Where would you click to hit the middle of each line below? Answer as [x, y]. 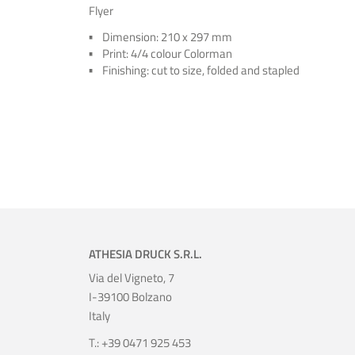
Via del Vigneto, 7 [132, 278]
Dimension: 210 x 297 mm [167, 37]
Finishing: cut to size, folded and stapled [201, 70]
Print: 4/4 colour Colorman [167, 53]
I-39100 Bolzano [130, 297]
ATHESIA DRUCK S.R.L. [145, 254]
